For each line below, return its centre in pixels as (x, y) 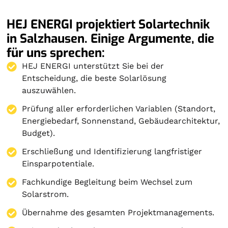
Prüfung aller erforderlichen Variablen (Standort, (119, 108)
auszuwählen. (49, 90)
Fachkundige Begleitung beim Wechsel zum (107, 182)
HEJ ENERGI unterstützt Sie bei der (93, 66)
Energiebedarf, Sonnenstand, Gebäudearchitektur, (121, 121)
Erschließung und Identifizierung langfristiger (112, 151)
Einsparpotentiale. (58, 163)
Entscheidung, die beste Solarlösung (94, 78)
